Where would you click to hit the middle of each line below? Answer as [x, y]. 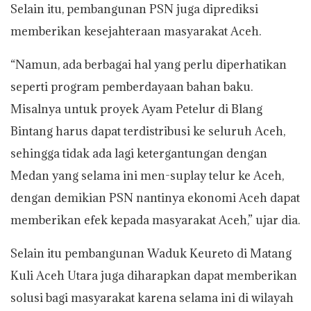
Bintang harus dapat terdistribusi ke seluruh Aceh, [148, 131]
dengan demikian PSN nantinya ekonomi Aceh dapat [155, 197]
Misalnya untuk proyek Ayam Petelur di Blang [136, 109]
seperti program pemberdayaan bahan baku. [132, 86]
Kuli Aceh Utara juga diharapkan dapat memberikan [154, 275]
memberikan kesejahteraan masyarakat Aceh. [136, 31]
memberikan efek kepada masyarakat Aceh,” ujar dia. [155, 220]
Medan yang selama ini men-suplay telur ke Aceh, [147, 175]
